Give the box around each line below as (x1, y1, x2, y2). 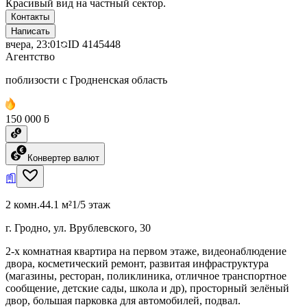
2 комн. (5, 198, 40, 210)
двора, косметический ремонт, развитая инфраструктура (5, 257, 269, 269)
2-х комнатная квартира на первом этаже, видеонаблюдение (5, 245, 286, 257)
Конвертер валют (27, 152, 99, 163)
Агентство (5, 50, 55, 62)
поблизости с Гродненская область (5, 73, 167, 86)
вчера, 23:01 (5, 38, 61, 50)
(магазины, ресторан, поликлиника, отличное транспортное (5, 269, 286, 282)
